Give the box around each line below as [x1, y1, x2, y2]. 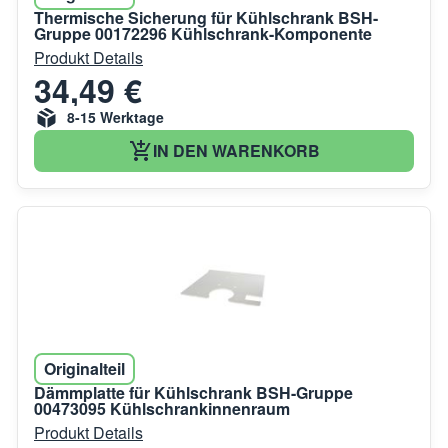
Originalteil [44, 356, 125, 380]
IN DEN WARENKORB [152, 138, 320, 162]
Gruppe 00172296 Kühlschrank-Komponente [34, 21, 372, 45]
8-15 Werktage [67, 107, 164, 128]
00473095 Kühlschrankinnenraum [34, 396, 290, 420]
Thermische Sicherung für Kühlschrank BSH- [34, 5, 378, 29]
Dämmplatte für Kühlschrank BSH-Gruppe [34, 380, 353, 404]
